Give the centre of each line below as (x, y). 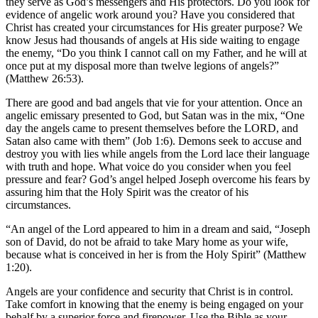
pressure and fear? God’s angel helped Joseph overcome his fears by (158, 179)
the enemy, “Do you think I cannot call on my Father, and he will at (156, 53)
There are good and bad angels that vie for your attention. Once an (154, 102)
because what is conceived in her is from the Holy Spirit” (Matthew (156, 254)
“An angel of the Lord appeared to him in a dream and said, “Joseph (158, 229)
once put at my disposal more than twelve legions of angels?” (142, 65)
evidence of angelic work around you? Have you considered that (150, 14)
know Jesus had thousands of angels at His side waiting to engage (153, 40)
